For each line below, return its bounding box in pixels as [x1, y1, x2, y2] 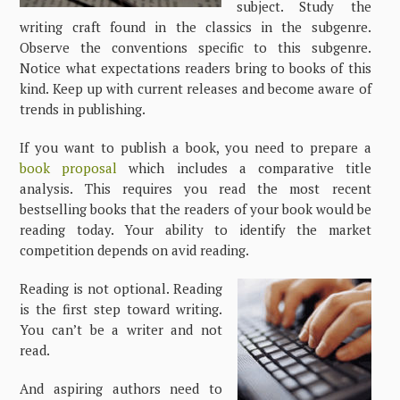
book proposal [20, 158, 118, 177]
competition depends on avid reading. [20, 240, 250, 259]
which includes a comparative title [117, 158, 371, 177]
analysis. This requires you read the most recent [20, 179, 371, 197]
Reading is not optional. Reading [20, 279, 223, 297]
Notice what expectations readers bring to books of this [20, 58, 371, 77]
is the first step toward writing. [20, 299, 223, 318]
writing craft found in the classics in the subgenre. [20, 17, 371, 36]
